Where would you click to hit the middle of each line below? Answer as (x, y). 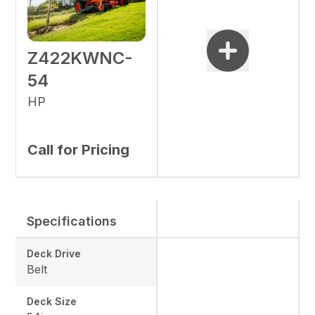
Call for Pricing (79, 149)
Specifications (72, 221)
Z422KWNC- (81, 58)
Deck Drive (54, 253)
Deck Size (52, 301)
